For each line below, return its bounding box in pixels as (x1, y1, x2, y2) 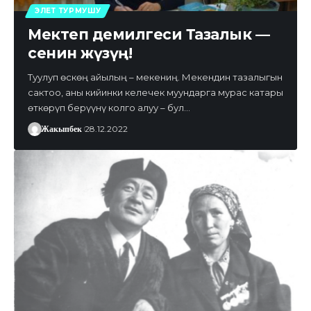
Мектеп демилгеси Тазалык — (28, 25, 269, 43)
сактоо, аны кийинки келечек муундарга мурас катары (28, 86, 283, 98)
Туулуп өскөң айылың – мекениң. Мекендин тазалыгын (28, 71, 283, 83)
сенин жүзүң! (28, 44, 132, 62)
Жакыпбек (40, 123, 82, 135)
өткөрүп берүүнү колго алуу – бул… (28, 101, 190, 113)
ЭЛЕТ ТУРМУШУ (35, 6, 101, 15)
